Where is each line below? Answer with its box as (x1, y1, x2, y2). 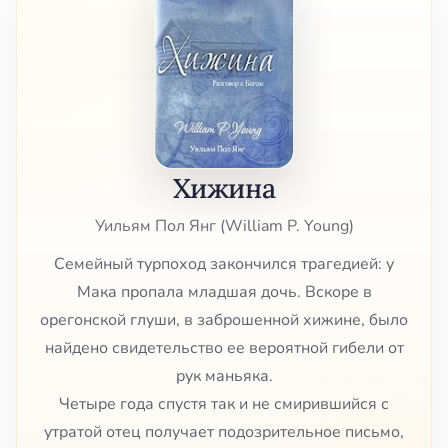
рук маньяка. (175, 365, 273, 388)
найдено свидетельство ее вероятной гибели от (44, 337, 404, 360)
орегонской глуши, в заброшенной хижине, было (40, 309, 408, 332)
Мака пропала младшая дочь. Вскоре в (76, 281, 372, 304)
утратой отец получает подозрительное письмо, (44, 421, 404, 444)
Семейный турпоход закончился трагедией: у (54, 253, 394, 276)
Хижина (172, 170, 276, 205)
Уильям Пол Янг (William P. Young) (94, 215, 354, 238)
